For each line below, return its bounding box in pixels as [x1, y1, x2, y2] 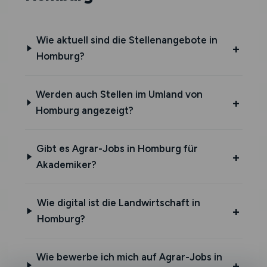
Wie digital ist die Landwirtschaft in [36, 197, 200, 209]
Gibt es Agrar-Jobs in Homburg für [36, 142, 198, 154]
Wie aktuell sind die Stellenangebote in [36, 34, 218, 46]
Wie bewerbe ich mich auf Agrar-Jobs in [36, 251, 222, 263]
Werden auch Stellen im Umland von [35, 88, 203, 100]
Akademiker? [36, 159, 97, 170]
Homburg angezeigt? [35, 104, 133, 116]
